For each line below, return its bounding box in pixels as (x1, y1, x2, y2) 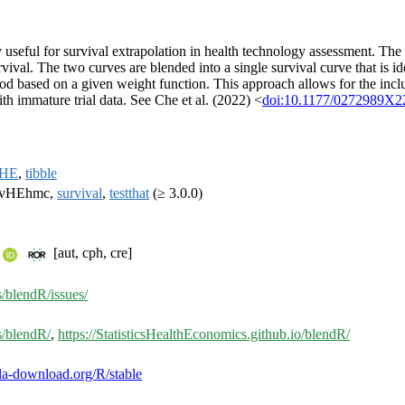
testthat (109, 185, 149, 202)
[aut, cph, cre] (50, 245, 132, 261)
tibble (25, 165, 57, 182)
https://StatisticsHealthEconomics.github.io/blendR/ (58, 326, 350, 343)
